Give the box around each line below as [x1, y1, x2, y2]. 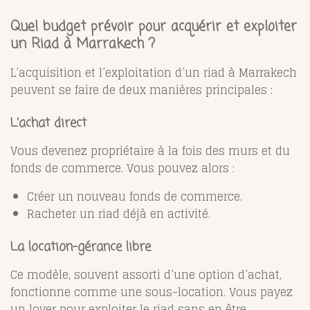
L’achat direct [10, 113, 86, 134]
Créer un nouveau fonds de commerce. [27, 187, 242, 207]
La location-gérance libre [10, 237, 151, 257]
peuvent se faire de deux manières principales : [10, 80, 273, 100]
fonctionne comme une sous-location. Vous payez [10, 282, 293, 302]
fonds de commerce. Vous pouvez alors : [10, 158, 235, 179]
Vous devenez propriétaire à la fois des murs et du [10, 141, 290, 161]
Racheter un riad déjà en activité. [27, 204, 210, 224]
